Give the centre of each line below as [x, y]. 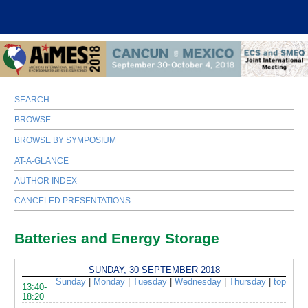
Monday [109, 282]
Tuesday [150, 282]
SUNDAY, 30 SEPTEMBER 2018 [154, 270]
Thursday [247, 282]
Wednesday [198, 282]
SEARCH [32, 100]
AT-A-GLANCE [42, 161]
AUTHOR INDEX [46, 181]
